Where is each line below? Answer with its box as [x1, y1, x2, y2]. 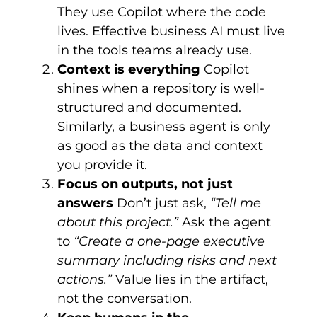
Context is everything [57, 62, 201, 78]
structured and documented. [57, 100, 242, 116]
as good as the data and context [57, 138, 263, 154]
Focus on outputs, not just [57, 176, 234, 192]
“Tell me [210, 195, 262, 212]
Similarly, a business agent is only [57, 119, 271, 135]
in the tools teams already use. [57, 42, 253, 59]
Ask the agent [178, 214, 272, 231]
